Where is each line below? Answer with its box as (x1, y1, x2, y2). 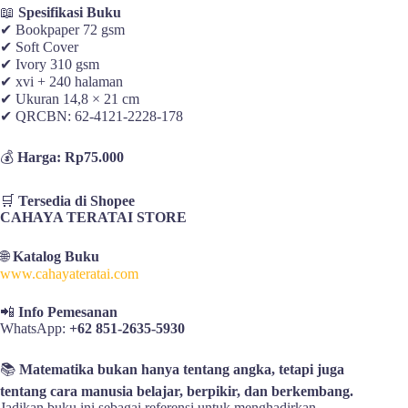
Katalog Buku (13, 248, 99, 264)
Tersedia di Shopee (18, 192, 135, 209)
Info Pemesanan (18, 303, 117, 320)
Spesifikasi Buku (18, 4, 121, 20)
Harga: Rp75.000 (17, 148, 124, 165)
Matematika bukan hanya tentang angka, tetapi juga (19, 361, 344, 377)
